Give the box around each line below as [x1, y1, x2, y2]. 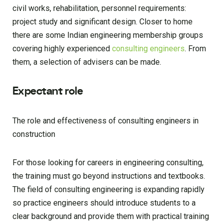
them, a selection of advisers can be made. [12, 57, 161, 67]
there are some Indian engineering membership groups [12, 30, 203, 40]
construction [12, 129, 55, 139]
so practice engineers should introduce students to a [12, 198, 196, 208]
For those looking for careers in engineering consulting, [12, 158, 204, 168]
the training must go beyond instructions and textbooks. [12, 171, 205, 181]
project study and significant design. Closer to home [12, 17, 193, 27]
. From [185, 44, 206, 54]
